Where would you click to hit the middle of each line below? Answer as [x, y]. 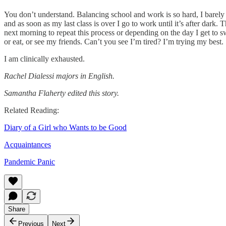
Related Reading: [32, 110]
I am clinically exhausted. [44, 59]
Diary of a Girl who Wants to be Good [65, 127]
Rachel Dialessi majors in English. [59, 76]
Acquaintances [27, 144]
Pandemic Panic [30, 161]
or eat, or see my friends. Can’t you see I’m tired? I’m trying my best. [114, 41]
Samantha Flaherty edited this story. [62, 93]
